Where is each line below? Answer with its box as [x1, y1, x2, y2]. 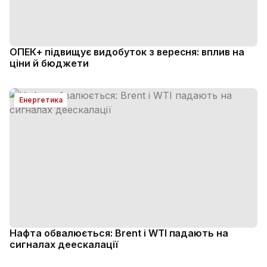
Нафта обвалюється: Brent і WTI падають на [10, 227, 229, 239]
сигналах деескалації [10, 238, 118, 250]
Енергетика [19, 95, 63, 104]
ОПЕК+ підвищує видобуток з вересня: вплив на [10, 46, 245, 58]
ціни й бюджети [10, 57, 89, 69]
